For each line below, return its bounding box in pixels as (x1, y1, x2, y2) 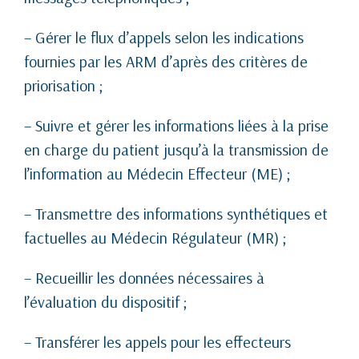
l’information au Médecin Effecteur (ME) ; (24, 163, 291, 184)
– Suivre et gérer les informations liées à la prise (24, 115, 329, 135)
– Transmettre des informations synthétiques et (24, 203, 328, 224)
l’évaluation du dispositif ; (24, 291, 188, 312)
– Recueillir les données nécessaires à (24, 267, 264, 288)
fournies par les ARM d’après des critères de (24, 50, 308, 71)
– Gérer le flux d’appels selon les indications (24, 26, 304, 47)
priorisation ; (24, 75, 103, 95)
